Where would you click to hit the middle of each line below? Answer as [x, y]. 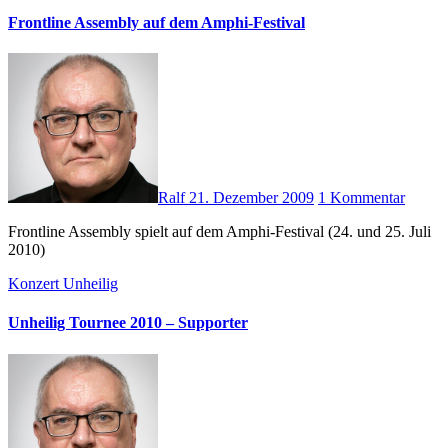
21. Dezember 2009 [251, 198]
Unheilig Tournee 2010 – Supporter [128, 323]
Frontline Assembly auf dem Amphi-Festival [156, 22]
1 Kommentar [361, 198]
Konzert [35, 284]
